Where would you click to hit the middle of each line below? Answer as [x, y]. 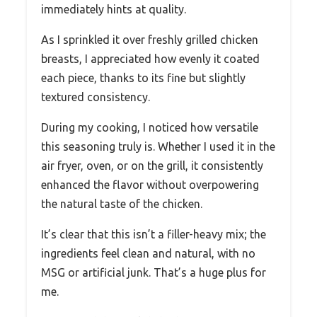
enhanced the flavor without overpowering [150, 185]
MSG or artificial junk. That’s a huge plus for [154, 273]
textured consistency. [96, 97]
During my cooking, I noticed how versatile [150, 128]
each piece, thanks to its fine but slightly [143, 78]
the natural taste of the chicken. [122, 204]
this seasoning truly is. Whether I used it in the [158, 147]
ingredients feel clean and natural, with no [148, 254]
